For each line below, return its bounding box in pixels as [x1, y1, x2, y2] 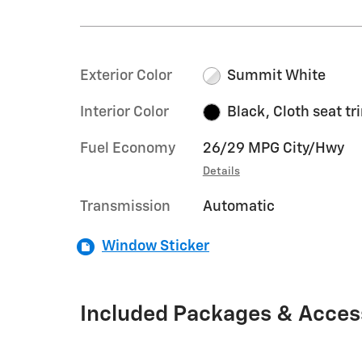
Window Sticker [102, 238, 209, 254]
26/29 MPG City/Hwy [202, 141, 344, 156]
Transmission [80, 199, 170, 214]
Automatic [202, 199, 275, 214]
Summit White [227, 68, 326, 83]
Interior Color [80, 104, 169, 120]
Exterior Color [80, 68, 172, 83]
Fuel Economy [80, 141, 175, 156]
